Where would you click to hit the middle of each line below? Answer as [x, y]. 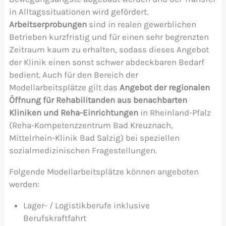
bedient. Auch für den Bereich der [73, 75]
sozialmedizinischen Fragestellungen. [83, 151]
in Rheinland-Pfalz [174, 113]
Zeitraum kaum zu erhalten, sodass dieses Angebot [109, 50]
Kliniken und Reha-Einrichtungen [73, 113]
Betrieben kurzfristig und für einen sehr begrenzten [109, 37]
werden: [24, 184]
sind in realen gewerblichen [142, 24]
